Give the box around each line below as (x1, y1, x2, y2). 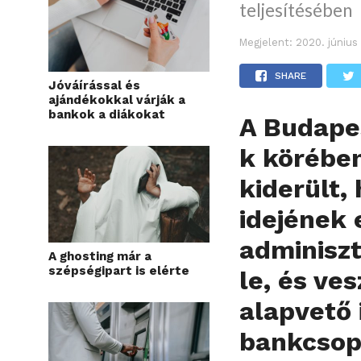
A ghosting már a (48, 248, 151, 263)
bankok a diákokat (48, 106, 165, 122)
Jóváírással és (48, 77, 140, 93)
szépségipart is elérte (48, 263, 189, 278)
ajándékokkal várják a (48, 92, 185, 107)
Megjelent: (239, 35, 293, 48)
